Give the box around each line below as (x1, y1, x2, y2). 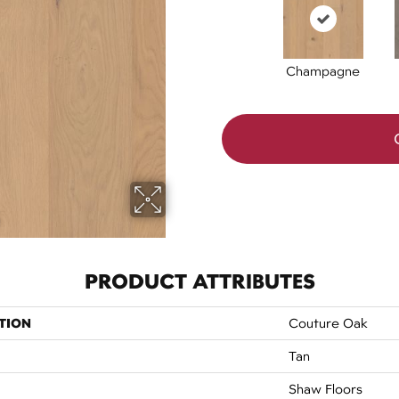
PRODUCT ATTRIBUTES (84, 268, 315, 294)
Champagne (286, 63, 360, 78)
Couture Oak (289, 315, 368, 330)
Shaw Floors (289, 381, 362, 396)
